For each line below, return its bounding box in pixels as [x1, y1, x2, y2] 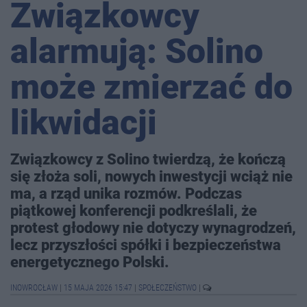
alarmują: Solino [10, 32, 263, 72]
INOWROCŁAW [10, 283, 60, 293]
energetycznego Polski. [10, 253, 169, 271]
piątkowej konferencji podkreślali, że [10, 201, 257, 220]
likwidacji [10, 103, 157, 143]
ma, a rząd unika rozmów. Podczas [10, 184, 242, 203]
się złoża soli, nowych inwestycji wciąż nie [10, 167, 293, 186]
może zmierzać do [10, 67, 293, 108]
